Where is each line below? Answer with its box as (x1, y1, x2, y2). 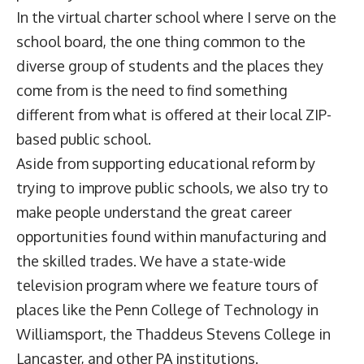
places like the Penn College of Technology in (16, 300, 318, 318)
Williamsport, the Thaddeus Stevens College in (16, 324, 331, 343)
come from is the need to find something (16, 80, 288, 99)
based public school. (16, 129, 158, 148)
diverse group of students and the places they (16, 56, 323, 75)
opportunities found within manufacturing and (16, 227, 327, 245)
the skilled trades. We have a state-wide (16, 251, 286, 270)
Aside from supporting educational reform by (16, 154, 315, 172)
